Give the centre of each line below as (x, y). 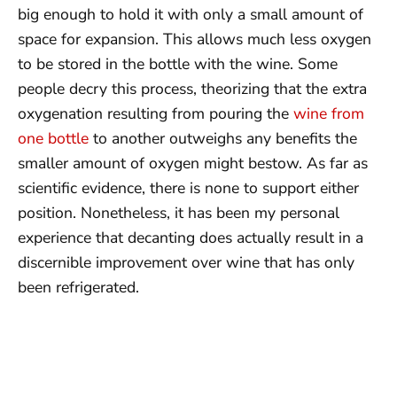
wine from (329, 113)
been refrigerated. (78, 287)
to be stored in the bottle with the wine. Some (178, 63)
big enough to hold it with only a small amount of (191, 14)
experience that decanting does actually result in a (191, 237)
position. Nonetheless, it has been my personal (179, 212)
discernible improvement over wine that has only (186, 262)
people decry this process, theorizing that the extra (192, 88)
